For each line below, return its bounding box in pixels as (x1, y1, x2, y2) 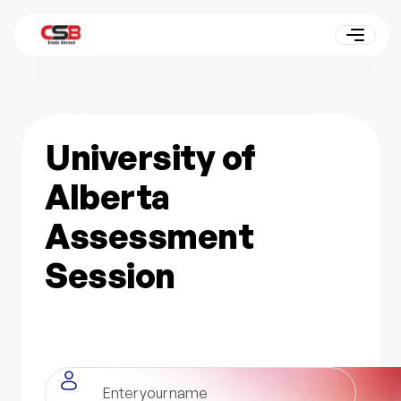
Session (45, 254, 175, 297)
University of (45, 136, 256, 179)
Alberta (45, 175, 170, 218)
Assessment (45, 215, 254, 258)
